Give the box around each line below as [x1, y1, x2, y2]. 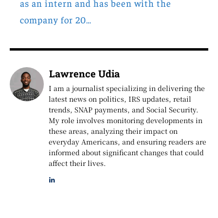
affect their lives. [49, 158, 106, 168]
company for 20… [20, 13, 91, 25]
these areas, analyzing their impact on [49, 126, 178, 136]
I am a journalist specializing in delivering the [49, 83, 205, 93]
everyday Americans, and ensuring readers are [49, 136, 206, 146]
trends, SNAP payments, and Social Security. [49, 104, 199, 114]
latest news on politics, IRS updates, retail [49, 93, 191, 104]
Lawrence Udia [49, 67, 120, 80]
